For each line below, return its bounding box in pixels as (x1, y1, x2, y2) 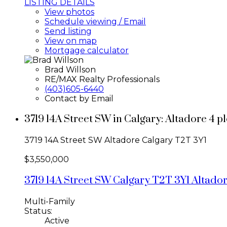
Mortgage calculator (45, 45, 129, 55)
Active (45, 215, 69, 225)
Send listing (45, 26, 92, 36)
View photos (45, 7, 94, 17)
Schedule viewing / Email (45, 16, 146, 26)
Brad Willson (45, 64, 96, 74)
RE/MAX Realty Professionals (45, 74, 160, 84)
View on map (45, 35, 97, 46)
